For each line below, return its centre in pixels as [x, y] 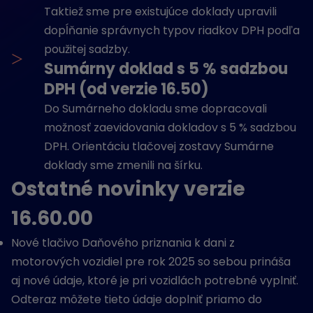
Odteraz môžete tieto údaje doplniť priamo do [137, 299]
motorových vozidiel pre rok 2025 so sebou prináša [151, 262]
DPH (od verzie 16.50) [126, 89]
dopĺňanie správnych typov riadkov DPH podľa [172, 30]
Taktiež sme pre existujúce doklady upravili [160, 12]
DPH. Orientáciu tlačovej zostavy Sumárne [159, 146]
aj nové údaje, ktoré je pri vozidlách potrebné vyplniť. [155, 281]
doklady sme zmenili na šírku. [123, 165]
